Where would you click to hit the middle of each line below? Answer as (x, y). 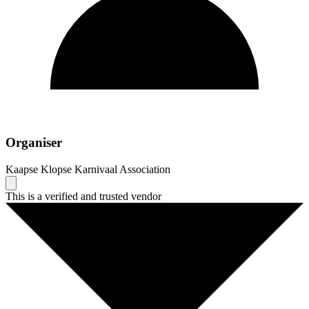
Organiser (34, 142)
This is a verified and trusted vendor (83, 196)
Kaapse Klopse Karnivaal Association (88, 169)
